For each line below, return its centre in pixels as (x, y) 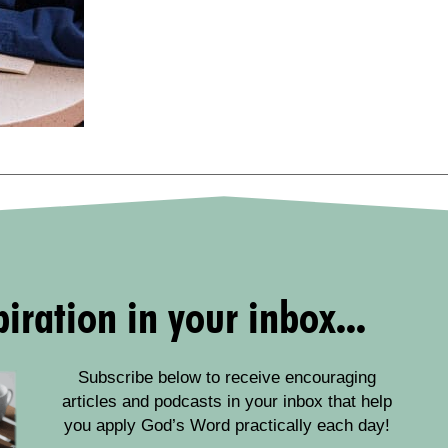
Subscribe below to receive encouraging (226, 377)
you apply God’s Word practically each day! (226, 425)
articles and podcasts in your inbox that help (226, 401)
